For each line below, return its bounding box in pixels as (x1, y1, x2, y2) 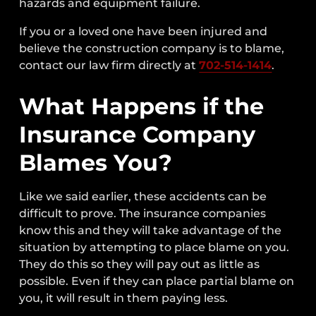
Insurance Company (19, 121, 256, 149)
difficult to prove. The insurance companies (19, 207, 267, 221)
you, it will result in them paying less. (19, 291, 229, 305)
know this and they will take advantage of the (19, 224, 282, 238)
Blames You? (19, 149, 173, 177)
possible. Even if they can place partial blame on (19, 274, 295, 288)
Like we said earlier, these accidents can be (19, 190, 267, 204)
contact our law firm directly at (19, 58, 200, 72)
